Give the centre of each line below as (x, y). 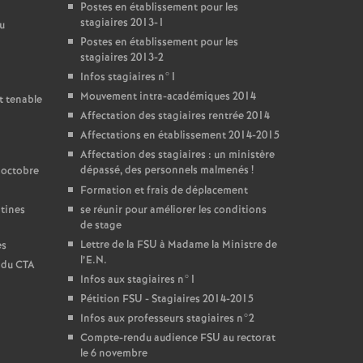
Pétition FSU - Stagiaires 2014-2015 (167, 299)
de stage (100, 226)
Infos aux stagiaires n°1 (138, 280)
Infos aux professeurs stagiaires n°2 (167, 319)
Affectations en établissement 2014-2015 (179, 136)
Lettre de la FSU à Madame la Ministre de (178, 245)
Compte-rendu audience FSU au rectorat (177, 338)
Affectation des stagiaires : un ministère (177, 155)
